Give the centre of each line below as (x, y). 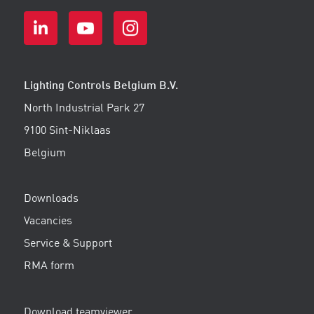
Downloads (51, 199)
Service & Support (68, 244)
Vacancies (48, 222)
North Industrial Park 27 (84, 108)
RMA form (49, 267)
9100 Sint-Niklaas (67, 131)
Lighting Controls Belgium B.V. (101, 86)
